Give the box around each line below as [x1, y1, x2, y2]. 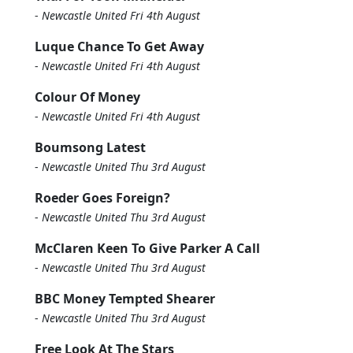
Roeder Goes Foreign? [35, 189, 170, 206]
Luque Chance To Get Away [35, 38, 204, 55]
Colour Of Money [35, 88, 140, 106]
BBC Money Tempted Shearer [35, 290, 215, 307]
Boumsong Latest [35, 139, 146, 156]
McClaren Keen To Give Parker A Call [35, 240, 260, 257]
